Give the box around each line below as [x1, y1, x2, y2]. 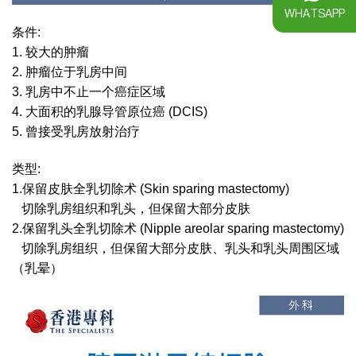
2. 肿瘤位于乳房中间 [12, 64, 127, 79]
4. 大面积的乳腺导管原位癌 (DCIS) [12, 104, 207, 118]
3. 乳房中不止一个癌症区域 [12, 84, 165, 99]
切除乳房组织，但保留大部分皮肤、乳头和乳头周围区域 [12, 241, 339, 255]
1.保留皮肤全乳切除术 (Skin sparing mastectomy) [12, 181, 289, 195]
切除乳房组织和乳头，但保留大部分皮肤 [12, 201, 250, 215]
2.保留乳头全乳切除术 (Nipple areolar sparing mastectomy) [12, 221, 344, 235]
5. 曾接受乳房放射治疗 [12, 124, 140, 138]
